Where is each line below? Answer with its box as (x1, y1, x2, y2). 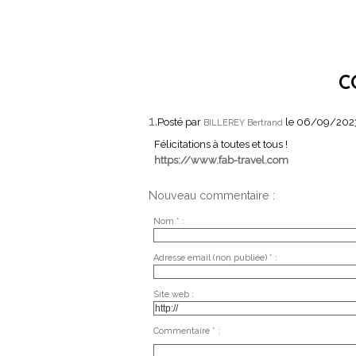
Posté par (157, 116, 203, 129)
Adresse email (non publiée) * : (153, 253, 277, 264)
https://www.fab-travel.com (153, 154, 288, 167)
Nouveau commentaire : (149, 188, 275, 202)
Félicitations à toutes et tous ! (153, 138, 288, 151)
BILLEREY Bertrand (203, 118, 283, 129)
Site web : (153, 289, 194, 300)
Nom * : (153, 216, 184, 227)
